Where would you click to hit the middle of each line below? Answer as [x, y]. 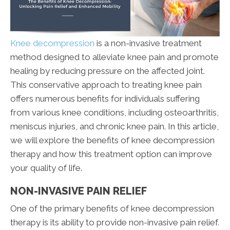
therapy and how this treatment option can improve [111, 154]
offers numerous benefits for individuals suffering [105, 99]
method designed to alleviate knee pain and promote [114, 57]
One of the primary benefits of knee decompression [112, 209]
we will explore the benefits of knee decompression [112, 140]
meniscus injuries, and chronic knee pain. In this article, [114, 127]
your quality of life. [46, 168]
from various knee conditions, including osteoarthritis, [114, 113]
